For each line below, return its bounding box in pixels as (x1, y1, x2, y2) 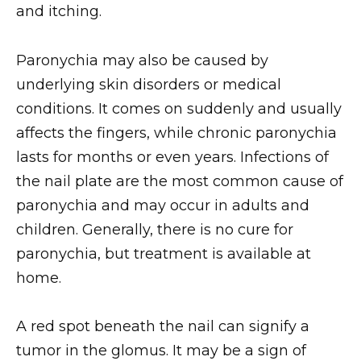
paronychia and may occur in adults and (16, 196, 309, 214)
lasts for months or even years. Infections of (16, 147, 329, 166)
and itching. (16, 2, 102, 20)
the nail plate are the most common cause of (16, 172, 343, 190)
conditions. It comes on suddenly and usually (16, 99, 342, 118)
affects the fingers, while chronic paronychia (16, 123, 337, 142)
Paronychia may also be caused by (16, 51, 268, 69)
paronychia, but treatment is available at (16, 244, 311, 263)
